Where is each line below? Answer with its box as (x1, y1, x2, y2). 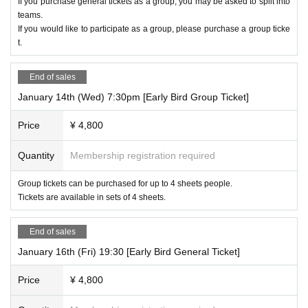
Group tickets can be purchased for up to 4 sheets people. (18, 178, 232, 188)
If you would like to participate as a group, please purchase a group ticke (18, 23, 290, 34)
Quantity (18, 149, 54, 161)
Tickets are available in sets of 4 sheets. (18, 192, 166, 202)
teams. (18, 10, 43, 20)
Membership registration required (70, 149, 215, 161)
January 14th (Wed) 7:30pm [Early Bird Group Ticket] (18, 91, 249, 102)
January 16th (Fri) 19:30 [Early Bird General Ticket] (18, 245, 240, 257)
